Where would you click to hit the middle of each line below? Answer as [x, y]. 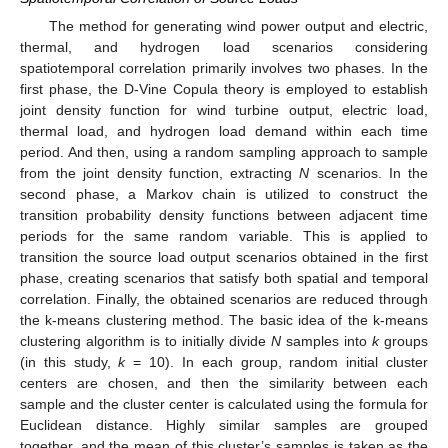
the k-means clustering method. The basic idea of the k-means [224, 320]
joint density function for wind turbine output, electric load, [224, 110]
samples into [326, 341]
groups [403, 341]
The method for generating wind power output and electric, [238, 26]
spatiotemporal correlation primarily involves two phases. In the [224, 68]
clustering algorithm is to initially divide [145, 341]
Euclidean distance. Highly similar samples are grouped [224, 425]
